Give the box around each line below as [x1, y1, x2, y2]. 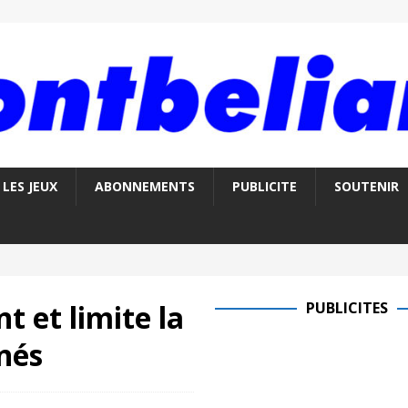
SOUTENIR [333, 178, 399, 196]
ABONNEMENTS [94, 178, 195, 196]
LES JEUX [2, 178, 57, 196]
